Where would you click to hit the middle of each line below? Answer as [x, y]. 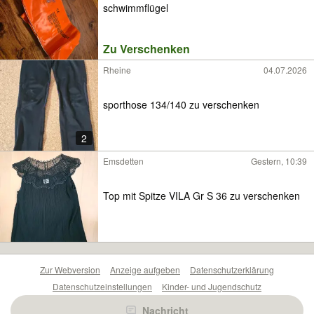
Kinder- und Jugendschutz [212, 286]
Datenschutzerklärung [232, 269]
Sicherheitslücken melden [211, 303]
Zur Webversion [70, 269]
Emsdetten [123, 161]
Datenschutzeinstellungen [102, 286]
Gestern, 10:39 [279, 161]
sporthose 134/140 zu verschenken [181, 104]
